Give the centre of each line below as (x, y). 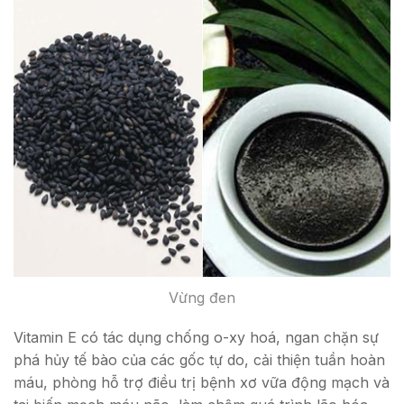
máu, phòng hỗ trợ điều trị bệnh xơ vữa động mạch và (202, 382)
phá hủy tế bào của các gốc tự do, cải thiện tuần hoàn (199, 359)
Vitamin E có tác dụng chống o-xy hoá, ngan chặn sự (196, 337)
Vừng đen (202, 298)
